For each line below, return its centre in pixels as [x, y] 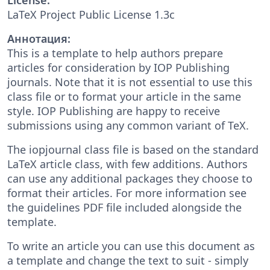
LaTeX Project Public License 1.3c [91, 14]
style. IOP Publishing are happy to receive [114, 111]
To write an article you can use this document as [131, 246]
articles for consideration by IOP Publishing [118, 67]
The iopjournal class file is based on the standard [133, 149]
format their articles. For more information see [127, 193]
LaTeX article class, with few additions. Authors [127, 164]
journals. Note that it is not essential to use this [130, 82]
